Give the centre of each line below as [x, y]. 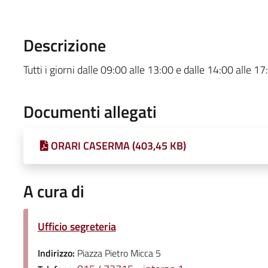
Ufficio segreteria [77, 226]
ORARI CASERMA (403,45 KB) [118, 145]
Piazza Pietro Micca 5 [119, 253]
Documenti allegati [90, 111]
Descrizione [64, 45]
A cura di [54, 191]
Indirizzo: [57, 253]
